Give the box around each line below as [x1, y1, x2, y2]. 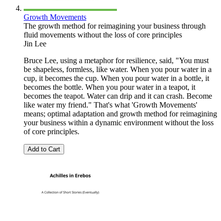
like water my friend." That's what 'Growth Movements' [24, 101, 197, 110]
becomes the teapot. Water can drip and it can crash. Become [24, 92, 212, 101]
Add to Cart [28, 146, 60, 153]
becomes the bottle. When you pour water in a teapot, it [24, 83, 195, 92]
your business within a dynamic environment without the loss [24, 118, 214, 127]
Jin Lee [24, 39, 46, 48]
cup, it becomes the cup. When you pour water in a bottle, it [24, 74, 209, 83]
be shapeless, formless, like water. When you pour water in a [24, 65, 212, 74]
